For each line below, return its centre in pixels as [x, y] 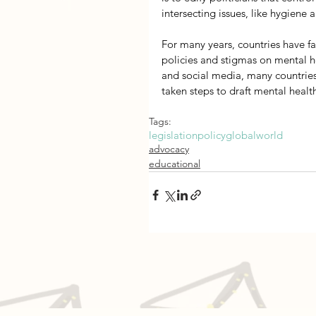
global [241, 135]
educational [175, 163]
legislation [173, 135]
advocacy [169, 148]
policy [212, 135]
